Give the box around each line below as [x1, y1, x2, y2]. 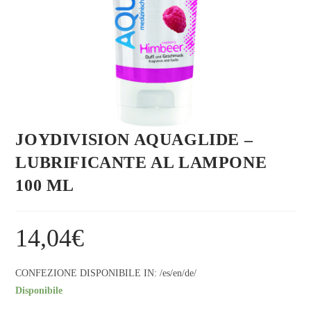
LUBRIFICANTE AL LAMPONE [15, 153, 267, 172]
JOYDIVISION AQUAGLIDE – [15, 131, 253, 149]
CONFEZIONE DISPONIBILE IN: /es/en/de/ [15, 268, 197, 279]
